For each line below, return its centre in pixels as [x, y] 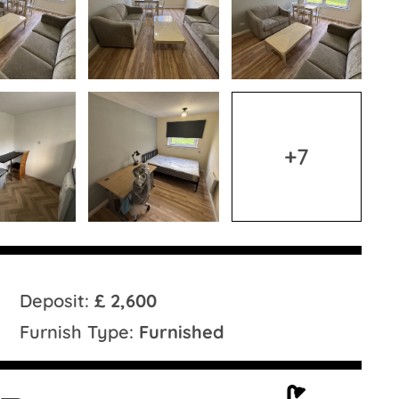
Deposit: [57, 300]
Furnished [182, 331]
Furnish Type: [80, 331]
